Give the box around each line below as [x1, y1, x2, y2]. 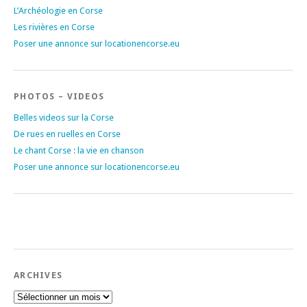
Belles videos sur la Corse [14, 112, 114, 123]
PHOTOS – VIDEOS [14, 90, 105, 101]
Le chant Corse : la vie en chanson [14, 145, 144, 156]
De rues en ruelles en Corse [14, 128, 121, 139]
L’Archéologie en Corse [14, 5, 103, 16]
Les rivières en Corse [14, 21, 95, 32]
